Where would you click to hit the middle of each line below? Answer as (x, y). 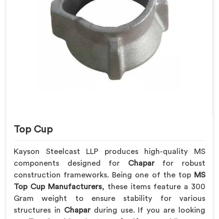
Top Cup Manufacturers (58, 187)
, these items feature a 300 (153, 187)
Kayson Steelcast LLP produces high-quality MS (109, 152)
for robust (184, 164)
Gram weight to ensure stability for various (109, 199)
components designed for (71, 164)
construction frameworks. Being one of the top (104, 175)
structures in (37, 210)
